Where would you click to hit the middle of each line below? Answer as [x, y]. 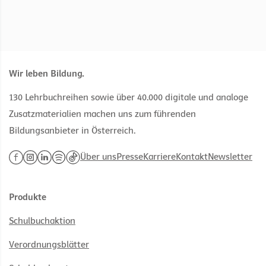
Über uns [98, 157]
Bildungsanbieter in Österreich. [72, 131]
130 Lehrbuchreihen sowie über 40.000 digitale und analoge [129, 98]
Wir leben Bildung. [47, 74]
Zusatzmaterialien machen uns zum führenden [102, 114]
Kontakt [192, 157]
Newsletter [230, 157]
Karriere [159, 157]
